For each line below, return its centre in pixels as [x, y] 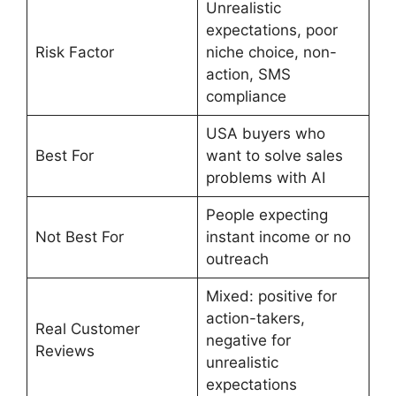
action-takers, [255, 318]
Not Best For [79, 237]
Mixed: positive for [271, 296]
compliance [246, 96]
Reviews [65, 351]
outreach [237, 259]
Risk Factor [74, 52]
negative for [248, 340]
